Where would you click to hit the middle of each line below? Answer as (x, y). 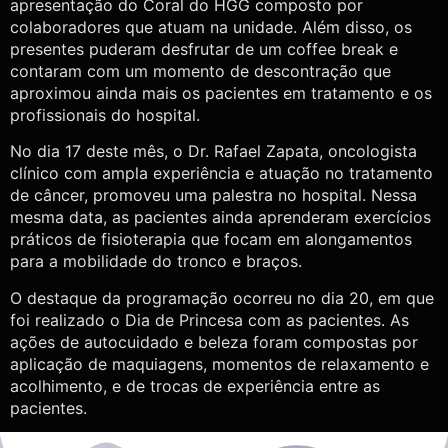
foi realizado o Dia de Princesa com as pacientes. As (209, 319)
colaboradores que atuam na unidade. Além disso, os (211, 26)
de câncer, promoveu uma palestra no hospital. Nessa (213, 195)
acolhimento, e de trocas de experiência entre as (195, 385)
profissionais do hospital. (105, 114)
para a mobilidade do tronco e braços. (156, 261)
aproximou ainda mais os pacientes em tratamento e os (221, 92)
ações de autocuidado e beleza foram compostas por (214, 341)
